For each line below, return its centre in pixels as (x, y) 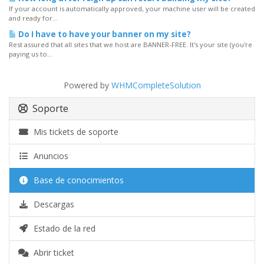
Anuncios (48, 156)
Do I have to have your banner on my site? (104, 34)
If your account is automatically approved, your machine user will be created (132, 9)
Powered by (87, 85)
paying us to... (31, 54)
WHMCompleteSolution (156, 85)
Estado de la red (62, 228)
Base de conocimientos (76, 180)
